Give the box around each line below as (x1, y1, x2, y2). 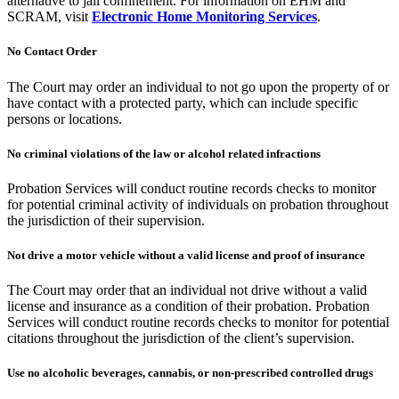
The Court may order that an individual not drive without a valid (7, 282, 367, 298)
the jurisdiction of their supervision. (7, 212, 205, 228)
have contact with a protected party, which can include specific (7, 94, 358, 110)
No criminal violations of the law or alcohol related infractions (7, 146, 321, 160)
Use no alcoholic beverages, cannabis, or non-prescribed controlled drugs (7, 366, 373, 380)
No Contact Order (7, 45, 97, 59)
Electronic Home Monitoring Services (92, 9, 317, 25)
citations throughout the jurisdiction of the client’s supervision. (7, 330, 354, 346)
